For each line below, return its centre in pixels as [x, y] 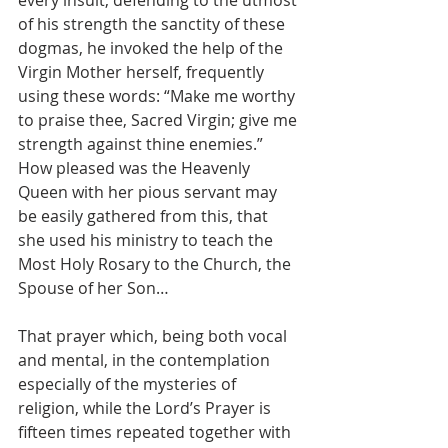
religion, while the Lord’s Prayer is [146, 407]
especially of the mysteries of [129, 383]
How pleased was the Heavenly [136, 167]
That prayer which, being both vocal [154, 335]
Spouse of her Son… [93, 287]
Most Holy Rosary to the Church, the [156, 263]
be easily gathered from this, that [145, 215]
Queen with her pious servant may [149, 191]
